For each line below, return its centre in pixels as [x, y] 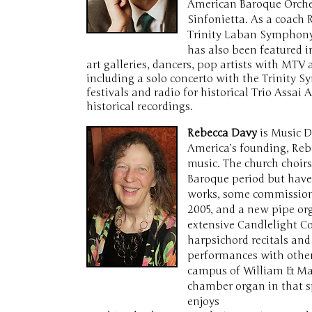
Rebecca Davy [222, 133]
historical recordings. [140, 107]
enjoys [203, 302]
